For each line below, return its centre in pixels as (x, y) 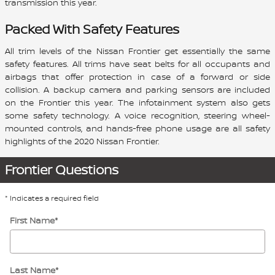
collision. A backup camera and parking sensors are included (137, 89)
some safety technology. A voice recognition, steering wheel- (137, 115)
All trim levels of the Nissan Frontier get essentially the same (137, 50)
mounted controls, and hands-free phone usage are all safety (137, 128)
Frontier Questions (62, 169)
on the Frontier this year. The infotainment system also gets (137, 102)
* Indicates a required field (52, 198)
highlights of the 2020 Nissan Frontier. (82, 141)
